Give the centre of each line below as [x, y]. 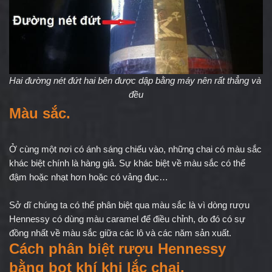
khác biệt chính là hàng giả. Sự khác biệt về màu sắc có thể [127, 164]
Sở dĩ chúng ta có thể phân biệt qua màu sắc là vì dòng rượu [129, 206]
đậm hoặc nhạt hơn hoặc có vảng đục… [89, 178]
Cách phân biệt [64, 249]
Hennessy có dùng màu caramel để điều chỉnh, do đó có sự [127, 219]
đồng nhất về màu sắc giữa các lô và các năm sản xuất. [120, 233]
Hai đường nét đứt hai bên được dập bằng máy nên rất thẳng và [135, 81]
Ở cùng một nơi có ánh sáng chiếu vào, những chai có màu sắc [135, 150]
